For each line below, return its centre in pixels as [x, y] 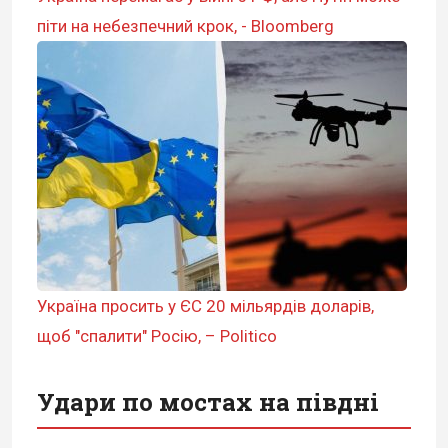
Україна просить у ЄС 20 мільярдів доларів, [205, 305]
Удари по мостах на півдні [208, 401]
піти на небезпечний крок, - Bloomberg [185, 25]
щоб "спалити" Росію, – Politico [157, 335]
